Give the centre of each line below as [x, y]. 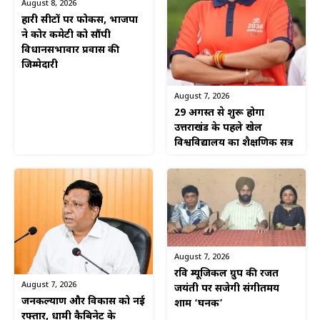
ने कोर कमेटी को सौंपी [66, 35]
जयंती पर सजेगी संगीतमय [227, 289]
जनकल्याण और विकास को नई [83, 302]
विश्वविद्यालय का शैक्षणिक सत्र [234, 144]
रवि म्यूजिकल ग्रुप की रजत [226, 274]
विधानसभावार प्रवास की [70, 50]
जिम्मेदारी [40, 65]
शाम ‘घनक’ [199, 304]
